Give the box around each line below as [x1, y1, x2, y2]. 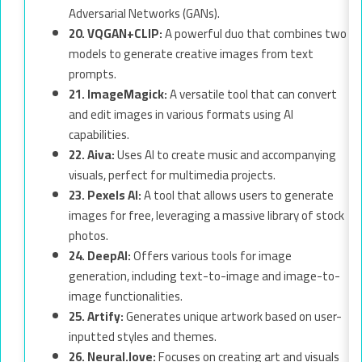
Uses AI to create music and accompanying [115, 142, 336, 166]
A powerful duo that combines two [162, 21, 347, 45]
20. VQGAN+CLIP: [69, 21, 162, 45]
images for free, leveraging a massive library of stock [69, 203, 344, 227]
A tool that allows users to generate [141, 183, 334, 207]
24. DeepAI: [69, 243, 131, 267]
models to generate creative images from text [69, 41, 314, 65]
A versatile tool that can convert [167, 82, 337, 106]
